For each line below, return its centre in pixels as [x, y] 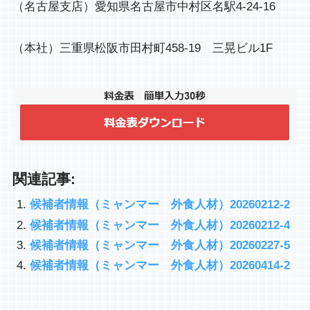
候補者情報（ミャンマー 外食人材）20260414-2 [160, 266]
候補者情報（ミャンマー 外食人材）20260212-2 [160, 205]
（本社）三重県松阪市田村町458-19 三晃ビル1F [142, 48]
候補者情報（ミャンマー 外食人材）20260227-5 [160, 245]
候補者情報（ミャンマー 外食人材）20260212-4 [160, 225]
